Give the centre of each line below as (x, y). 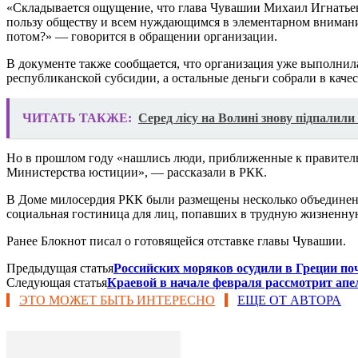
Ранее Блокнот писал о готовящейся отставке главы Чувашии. (176, 241)
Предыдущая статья (60, 268)
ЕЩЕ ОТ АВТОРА (289, 300)
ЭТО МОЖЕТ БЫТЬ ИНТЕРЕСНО (117, 300)
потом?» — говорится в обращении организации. (142, 36)
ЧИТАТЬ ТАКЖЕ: (77, 117)
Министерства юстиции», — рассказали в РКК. (137, 172)
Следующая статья (57, 282)
